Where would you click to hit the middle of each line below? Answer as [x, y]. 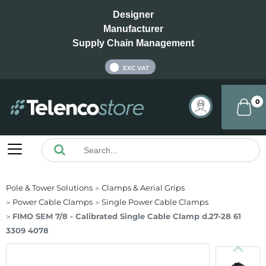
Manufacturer [133, 29]
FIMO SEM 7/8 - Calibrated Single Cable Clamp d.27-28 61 [127, 216]
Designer [133, 15]
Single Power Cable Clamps [155, 202]
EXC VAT [136, 68]
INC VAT [93, 68]
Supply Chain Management [133, 43]
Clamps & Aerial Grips [143, 188]
